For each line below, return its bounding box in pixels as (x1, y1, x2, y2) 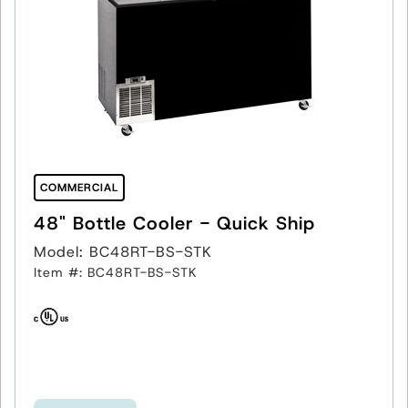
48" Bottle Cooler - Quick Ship (34, 210, 315, 235)
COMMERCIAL (40, 179, 118, 195)
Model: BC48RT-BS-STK (34, 241, 212, 261)
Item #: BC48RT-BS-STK (34, 263, 198, 280)
